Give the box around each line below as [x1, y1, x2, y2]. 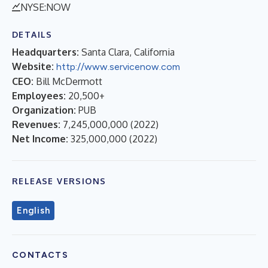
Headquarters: [12, 45, 79, 58]
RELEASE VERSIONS [12, 175, 106, 186]
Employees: [12, 89, 66, 102]
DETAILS [12, 29, 53, 39]
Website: [12, 60, 54, 72]
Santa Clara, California [81, 45, 175, 58]
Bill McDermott [36, 75, 102, 87]
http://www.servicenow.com [56, 60, 180, 72]
